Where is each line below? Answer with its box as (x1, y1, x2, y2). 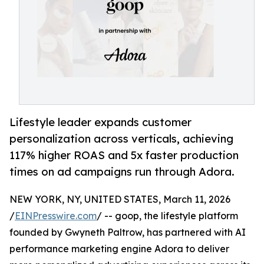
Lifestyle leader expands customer (9, 115, 192, 129)
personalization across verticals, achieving (9, 132, 233, 146)
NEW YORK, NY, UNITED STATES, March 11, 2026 (9, 193, 230, 206)
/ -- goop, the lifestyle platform (97, 210, 238, 222)
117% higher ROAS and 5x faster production (9, 148, 239, 162)
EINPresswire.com (15, 210, 97, 222)
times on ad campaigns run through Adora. (9, 165, 235, 179)
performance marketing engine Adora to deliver (9, 243, 229, 255)
